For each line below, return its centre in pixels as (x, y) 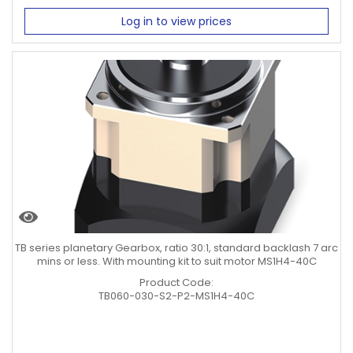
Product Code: (176, 282)
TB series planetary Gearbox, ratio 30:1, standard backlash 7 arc (176, 247)
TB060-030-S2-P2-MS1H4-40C (176, 295)
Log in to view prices (176, 21)
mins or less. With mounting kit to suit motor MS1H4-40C (176, 261)
